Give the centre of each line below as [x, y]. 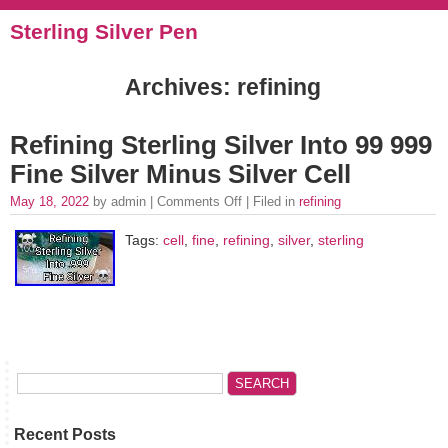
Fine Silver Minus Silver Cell [180, 174]
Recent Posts [65, 434]
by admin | [125, 201]
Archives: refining [222, 87]
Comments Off [199, 201]
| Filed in [270, 201]
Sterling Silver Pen [104, 31]
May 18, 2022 [51, 201]
